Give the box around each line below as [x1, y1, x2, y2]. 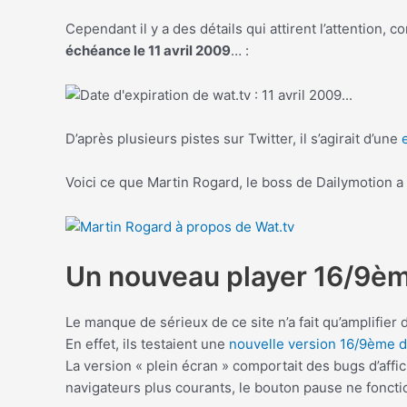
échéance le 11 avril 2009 [65, 42, 231, 60]
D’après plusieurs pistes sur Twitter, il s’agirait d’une [65, 130, 402, 148]
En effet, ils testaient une [65, 335, 229, 353]
